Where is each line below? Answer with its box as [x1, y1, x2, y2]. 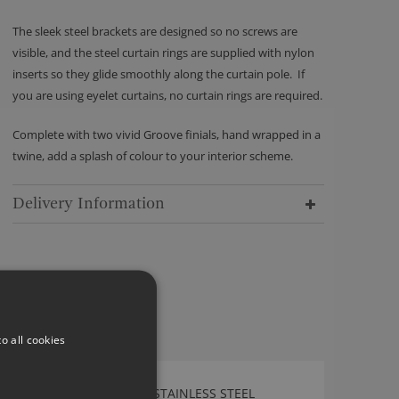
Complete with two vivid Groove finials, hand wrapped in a [12, 126, 321, 142]
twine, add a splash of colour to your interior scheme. [12, 148, 293, 164]
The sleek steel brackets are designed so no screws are [12, 23, 297, 39]
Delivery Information [12, 194, 165, 213]
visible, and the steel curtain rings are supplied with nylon [12, 45, 314, 61]
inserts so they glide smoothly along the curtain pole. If [12, 66, 305, 82]
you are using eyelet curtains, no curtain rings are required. [12, 87, 322, 103]
